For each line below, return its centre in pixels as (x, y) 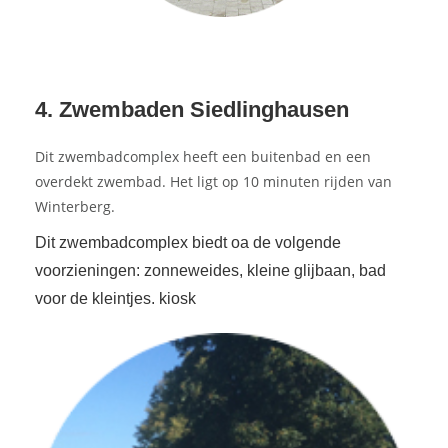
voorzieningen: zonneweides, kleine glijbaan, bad (210, 270)
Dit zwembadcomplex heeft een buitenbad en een (203, 156)
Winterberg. (75, 206)
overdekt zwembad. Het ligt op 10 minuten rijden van (213, 181)
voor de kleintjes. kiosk (115, 298)
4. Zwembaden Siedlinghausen (192, 109)
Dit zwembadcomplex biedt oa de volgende (188, 242)
